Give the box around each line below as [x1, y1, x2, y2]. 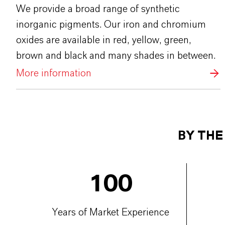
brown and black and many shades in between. [16, 51, 215, 61]
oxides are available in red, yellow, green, [16, 35, 191, 46]
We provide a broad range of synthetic [16, 4, 180, 15]
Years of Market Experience [52, 207, 170, 217]
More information [16, 68, 91, 78]
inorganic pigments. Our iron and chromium [16, 20, 206, 30]
